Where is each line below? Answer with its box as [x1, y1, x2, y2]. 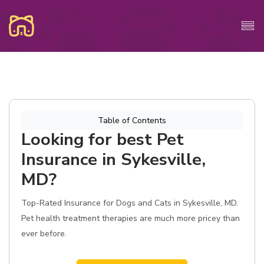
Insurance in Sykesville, [21, 148, 206, 171]
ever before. [21, 228, 67, 239]
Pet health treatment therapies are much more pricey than [21, 213, 240, 224]
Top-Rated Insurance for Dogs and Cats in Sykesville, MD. [21, 197, 238, 209]
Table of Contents [98, 115, 166, 126]
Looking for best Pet [21, 128, 184, 151]
